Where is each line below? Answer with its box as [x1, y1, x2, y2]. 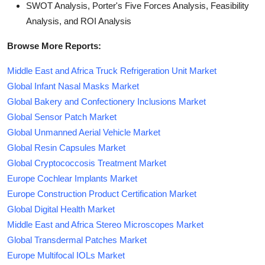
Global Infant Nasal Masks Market [7, 80, 139, 91]
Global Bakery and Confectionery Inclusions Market [7, 96, 206, 106]
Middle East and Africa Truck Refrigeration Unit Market [7, 65, 216, 76]
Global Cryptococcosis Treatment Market [7, 157, 166, 168]
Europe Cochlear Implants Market [7, 173, 137, 183]
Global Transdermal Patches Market [7, 234, 147, 245]
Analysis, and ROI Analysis [26, 15, 131, 26]
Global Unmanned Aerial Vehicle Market [7, 127, 160, 137]
